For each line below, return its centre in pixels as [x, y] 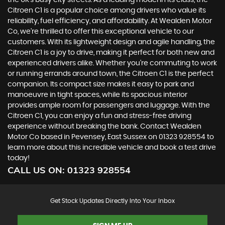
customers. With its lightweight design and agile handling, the [111, 42]
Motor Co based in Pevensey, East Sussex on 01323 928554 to [111, 137]
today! [19, 158]
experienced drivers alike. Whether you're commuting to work [112, 64]
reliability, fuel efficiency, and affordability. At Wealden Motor [110, 21]
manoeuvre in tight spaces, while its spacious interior [97, 95]
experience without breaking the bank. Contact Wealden [104, 127]
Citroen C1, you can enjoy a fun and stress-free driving [99, 116]
